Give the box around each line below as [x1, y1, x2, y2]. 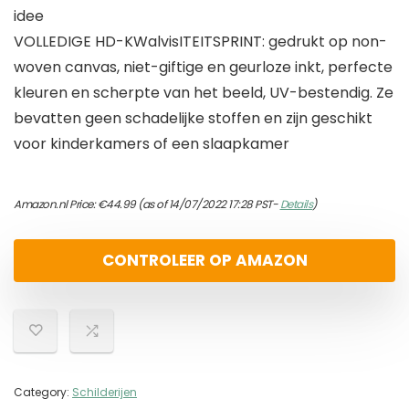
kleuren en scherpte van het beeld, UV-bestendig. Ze [14, 82, 393, 104]
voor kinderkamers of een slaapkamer [14, 133, 289, 155]
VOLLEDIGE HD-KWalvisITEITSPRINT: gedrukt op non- [14, 31, 387, 53]
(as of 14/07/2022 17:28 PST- [135, 196, 280, 213]
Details [279, 196, 312, 213]
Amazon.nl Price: [14, 196, 98, 213]
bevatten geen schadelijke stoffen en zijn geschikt [14, 108, 372, 130]
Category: [14, 384, 72, 401]
